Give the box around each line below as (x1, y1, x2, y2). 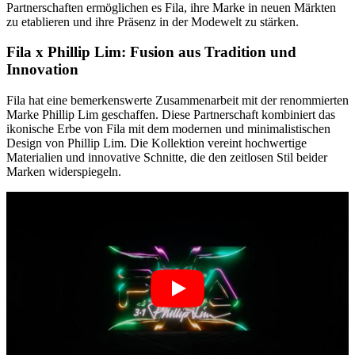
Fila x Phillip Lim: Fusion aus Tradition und (6, 44, 296, 61)
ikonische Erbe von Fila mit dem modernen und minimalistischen (6, 122, 330, 136)
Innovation (6, 61, 78, 78)
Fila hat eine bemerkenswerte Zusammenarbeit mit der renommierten (6, 94, 349, 108)
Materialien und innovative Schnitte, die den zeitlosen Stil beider (6, 151, 327, 165)
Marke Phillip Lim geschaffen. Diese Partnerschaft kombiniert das (6, 108, 335, 122)
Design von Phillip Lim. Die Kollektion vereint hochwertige (6, 136, 307, 151)
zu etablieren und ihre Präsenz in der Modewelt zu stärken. (6, 14, 299, 29)
